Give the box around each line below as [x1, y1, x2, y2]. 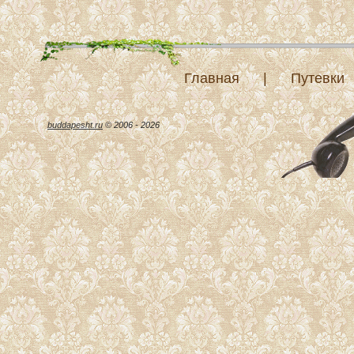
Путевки [291, 70, 348, 86]
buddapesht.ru [47, 120, 103, 130]
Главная [184, 70, 239, 86]
